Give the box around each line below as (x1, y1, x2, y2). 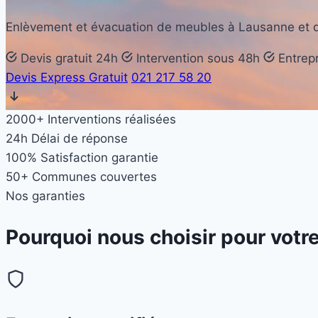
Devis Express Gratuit (6, 70, 128, 85)
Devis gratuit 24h (17, 51, 118, 66)
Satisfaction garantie (40, 150, 158, 165)
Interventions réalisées (48, 112, 176, 127)
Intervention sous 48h (133, 51, 260, 66)
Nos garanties (6, 189, 85, 204)
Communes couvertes (32, 170, 157, 185)
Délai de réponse (31, 131, 128, 146)
